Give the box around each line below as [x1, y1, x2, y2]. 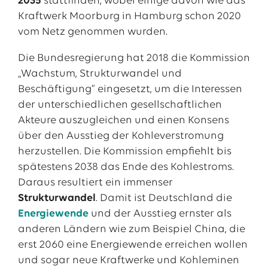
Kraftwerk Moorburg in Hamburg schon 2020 [17, 11, 241, 22]
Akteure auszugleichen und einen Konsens [17, 115, 229, 126]
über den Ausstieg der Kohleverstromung [17, 130, 224, 142]
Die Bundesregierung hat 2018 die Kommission [17, 53, 250, 64]
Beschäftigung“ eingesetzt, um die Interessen [17, 84, 242, 95]
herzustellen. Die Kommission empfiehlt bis [17, 146, 232, 157]
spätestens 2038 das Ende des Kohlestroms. [17, 162, 234, 173]
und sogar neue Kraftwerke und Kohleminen [17, 255, 239, 266]
